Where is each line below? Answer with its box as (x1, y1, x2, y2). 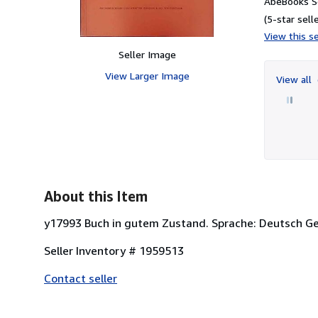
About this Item (44, 187, 148, 204)
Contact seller (44, 270, 117, 285)
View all (276, 72, 314, 85)
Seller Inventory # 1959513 (44, 243, 184, 258)
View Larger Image (104, 69, 190, 82)
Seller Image (118, 48, 176, 60)
